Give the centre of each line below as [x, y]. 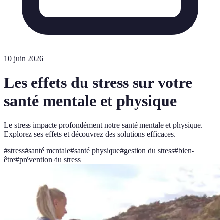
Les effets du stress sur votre [98, 83]
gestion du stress [149, 150]
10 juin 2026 [24, 59]
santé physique [97, 150]
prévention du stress [50, 159]
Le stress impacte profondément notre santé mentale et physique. [103, 125]
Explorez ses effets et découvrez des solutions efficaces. [90, 134]
